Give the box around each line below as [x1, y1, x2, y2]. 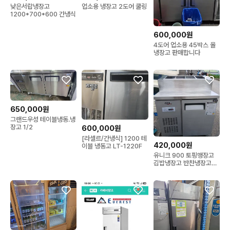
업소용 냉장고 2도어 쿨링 [82, 2, 147, 10]
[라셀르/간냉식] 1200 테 [82, 135, 147, 143]
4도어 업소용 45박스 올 [153, 41, 216, 49]
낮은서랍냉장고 [10, 2, 50, 10]
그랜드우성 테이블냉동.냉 [10, 115, 75, 123]
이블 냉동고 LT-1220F [82, 142, 143, 150]
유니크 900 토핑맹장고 [153, 151, 214, 159]
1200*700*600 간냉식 [10, 10, 76, 18]
